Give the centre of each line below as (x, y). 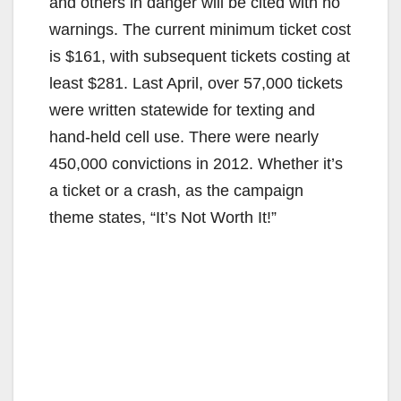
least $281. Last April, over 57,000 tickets (196, 83)
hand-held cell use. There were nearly (184, 137)
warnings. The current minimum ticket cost (200, 29)
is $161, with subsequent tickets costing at (200, 56)
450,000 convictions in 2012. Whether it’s (196, 163)
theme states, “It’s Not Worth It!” (163, 217)
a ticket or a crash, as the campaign (176, 190)
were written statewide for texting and (182, 110)
